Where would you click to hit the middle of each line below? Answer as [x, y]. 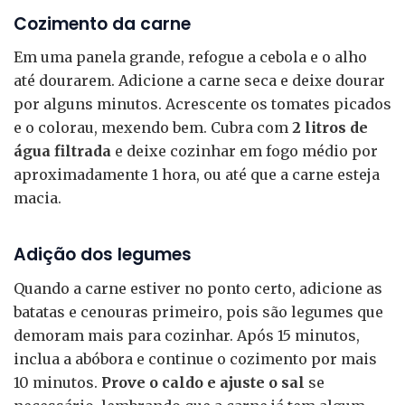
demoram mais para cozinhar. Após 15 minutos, [187, 335]
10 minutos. [57, 382]
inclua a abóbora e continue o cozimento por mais [195, 358]
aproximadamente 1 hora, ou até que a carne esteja [197, 175]
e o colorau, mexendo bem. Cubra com [153, 128]
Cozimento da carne [102, 24]
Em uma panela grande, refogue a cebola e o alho [190, 57]
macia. [38, 198]
